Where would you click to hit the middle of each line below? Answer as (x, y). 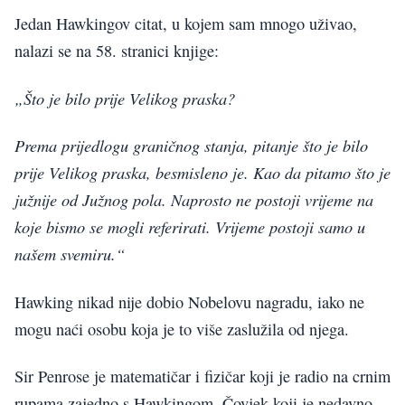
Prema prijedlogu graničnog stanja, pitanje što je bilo (191, 146)
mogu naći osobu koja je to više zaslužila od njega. (182, 329)
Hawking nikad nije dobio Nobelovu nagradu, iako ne (189, 301)
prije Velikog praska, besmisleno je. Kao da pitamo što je (202, 173)
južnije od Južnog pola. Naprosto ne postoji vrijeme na (194, 200)
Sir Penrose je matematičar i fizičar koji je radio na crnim (202, 376)
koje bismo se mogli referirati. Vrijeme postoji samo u (190, 227)
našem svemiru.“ (70, 254)
